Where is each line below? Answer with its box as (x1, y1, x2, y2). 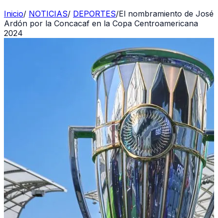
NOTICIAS (29, 9, 68, 18)
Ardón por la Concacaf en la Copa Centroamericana (4, 18, 198, 28)
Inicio (4, 9, 23, 18)
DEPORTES (73, 9, 116, 18)
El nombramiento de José (119, 9, 214, 18)
